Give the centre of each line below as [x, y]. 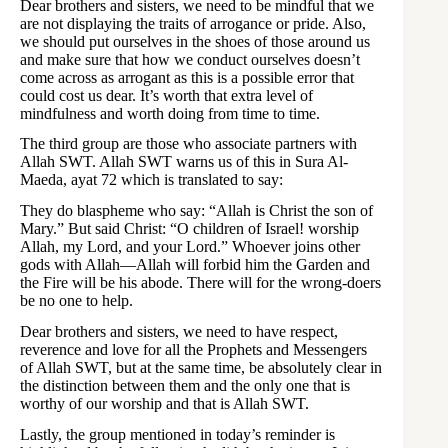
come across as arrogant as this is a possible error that [187, 77]
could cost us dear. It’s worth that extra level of [166, 95]
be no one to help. [76, 301]
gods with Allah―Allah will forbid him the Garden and [195, 265]
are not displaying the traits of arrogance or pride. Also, [193, 23]
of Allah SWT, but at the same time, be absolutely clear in [201, 367]
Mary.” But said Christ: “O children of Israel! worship [189, 229]
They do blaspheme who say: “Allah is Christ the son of [196, 211]
